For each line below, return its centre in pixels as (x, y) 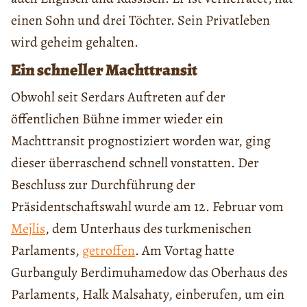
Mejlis (28, 228)
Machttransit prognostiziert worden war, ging (141, 140)
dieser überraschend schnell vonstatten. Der (135, 162)
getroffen (109, 250)
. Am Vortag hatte (185, 250)
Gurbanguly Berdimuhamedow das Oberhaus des (149, 272)
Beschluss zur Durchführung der (103, 184)
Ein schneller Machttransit (104, 70)
